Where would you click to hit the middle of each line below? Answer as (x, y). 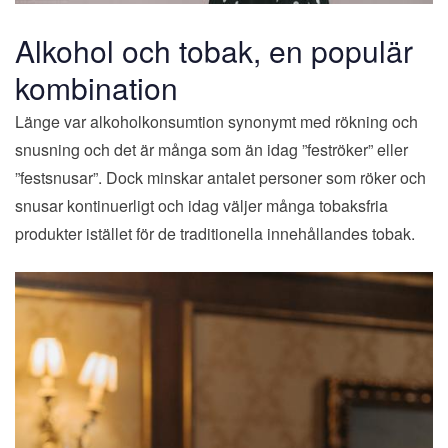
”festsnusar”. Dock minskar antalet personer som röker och (220, 178)
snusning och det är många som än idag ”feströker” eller (211, 150)
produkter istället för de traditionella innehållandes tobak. (215, 234)
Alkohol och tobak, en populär (214, 51)
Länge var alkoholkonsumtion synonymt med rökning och (216, 122)
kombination (96, 88)
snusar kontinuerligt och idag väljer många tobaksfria (201, 206)
